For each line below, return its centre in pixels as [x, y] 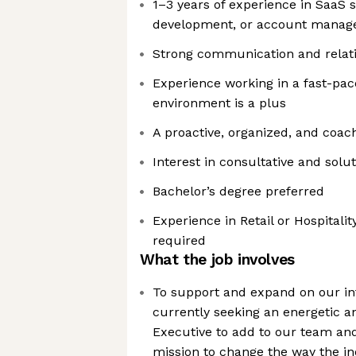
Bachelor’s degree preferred [238, 191]
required [179, 240]
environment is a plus [219, 103]
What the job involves [217, 259]
